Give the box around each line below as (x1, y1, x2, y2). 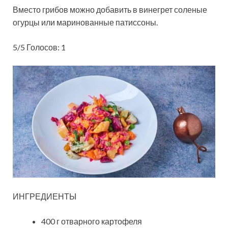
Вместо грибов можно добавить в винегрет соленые (13, 5, 207, 15)
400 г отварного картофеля (41, 216, 142, 226)
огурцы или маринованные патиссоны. (13, 17, 158, 27)
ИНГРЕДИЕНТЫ (13, 191, 76, 201)
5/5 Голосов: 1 (13, 42, 66, 52)
